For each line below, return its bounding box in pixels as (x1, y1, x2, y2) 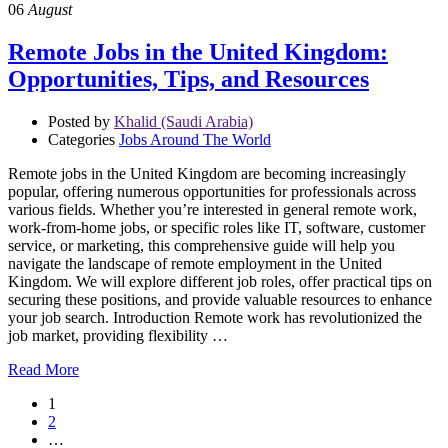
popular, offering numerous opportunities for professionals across (8, 182, 416, 200)
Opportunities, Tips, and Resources (8, 66, 369, 93)
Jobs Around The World (119, 130, 271, 148)
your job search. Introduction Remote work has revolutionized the (8, 308, 422, 326)
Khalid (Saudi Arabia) (114, 112, 253, 130)
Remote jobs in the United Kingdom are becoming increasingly (8, 164, 406, 182)
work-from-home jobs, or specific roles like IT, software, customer (8, 218, 425, 236)
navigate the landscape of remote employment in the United (8, 254, 382, 272)
